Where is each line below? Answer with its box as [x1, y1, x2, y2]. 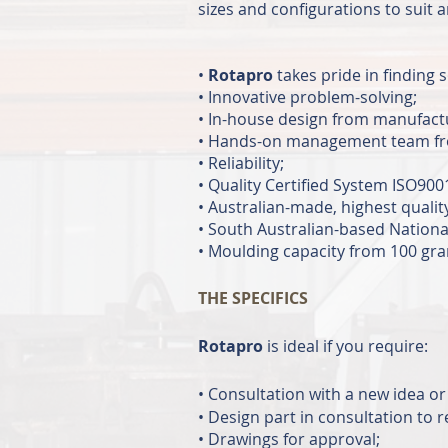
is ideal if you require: [267, 335, 428, 357]
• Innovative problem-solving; [198, 86, 417, 108]
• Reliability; [198, 152, 284, 174]
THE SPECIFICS [198, 287, 308, 309]
